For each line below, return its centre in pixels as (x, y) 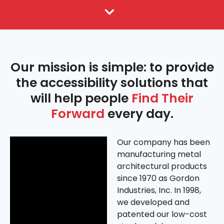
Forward (77, 114)
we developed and (153, 202)
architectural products (162, 166)
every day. (139, 114)
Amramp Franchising (59, 14)
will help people (81, 98)
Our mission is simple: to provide (112, 67)
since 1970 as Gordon (158, 178)
